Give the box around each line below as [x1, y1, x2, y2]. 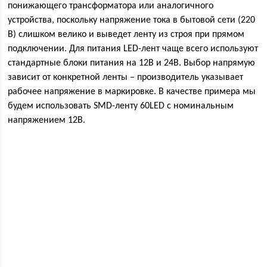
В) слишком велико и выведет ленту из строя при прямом [8, 30, 245, 40]
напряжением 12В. [8, 116, 86, 126]
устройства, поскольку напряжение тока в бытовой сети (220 [8, 15, 256, 26]
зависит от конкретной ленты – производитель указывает [8, 73, 244, 83]
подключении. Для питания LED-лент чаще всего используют [8, 44, 259, 54]
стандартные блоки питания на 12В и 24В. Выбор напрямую [8, 58, 256, 69]
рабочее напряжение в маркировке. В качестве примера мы [8, 87, 256, 97]
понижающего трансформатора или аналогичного [8, 1, 214, 11]
